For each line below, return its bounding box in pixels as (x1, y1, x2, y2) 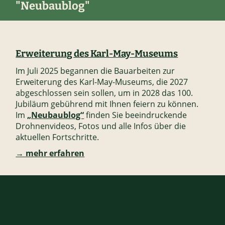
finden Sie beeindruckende (84, 109, 187, 121)
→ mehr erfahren (16, 148, 85, 159)
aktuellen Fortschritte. (16, 132, 99, 143)
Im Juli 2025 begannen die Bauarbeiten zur (16, 65, 175, 77)
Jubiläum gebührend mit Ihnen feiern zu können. (16, 98, 199, 110)
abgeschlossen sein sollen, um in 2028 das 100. (16, 87, 193, 99)
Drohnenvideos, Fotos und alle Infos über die (16, 121, 186, 132)
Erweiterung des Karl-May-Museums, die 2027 (16, 76, 188, 88)
